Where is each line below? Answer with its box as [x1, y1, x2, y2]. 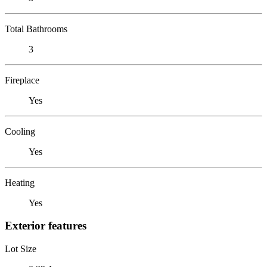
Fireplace [5, 74, 39, 85]
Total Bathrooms [5, 23, 67, 34]
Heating [5, 177, 35, 188]
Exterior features [5, 219, 86, 232]
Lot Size [5, 243, 36, 254]
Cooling [5, 126, 35, 136]
